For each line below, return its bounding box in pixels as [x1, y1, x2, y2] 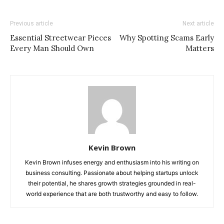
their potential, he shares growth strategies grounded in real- [28, 179, 196, 187]
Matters [185, 43, 214, 53]
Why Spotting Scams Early [119, 32, 214, 42]
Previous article [10, 19, 53, 27]
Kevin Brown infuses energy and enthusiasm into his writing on [25, 158, 199, 166]
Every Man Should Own [10, 43, 94, 53]
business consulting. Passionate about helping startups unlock [25, 168, 198, 176]
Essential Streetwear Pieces [10, 32, 111, 42]
